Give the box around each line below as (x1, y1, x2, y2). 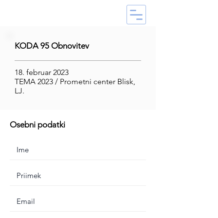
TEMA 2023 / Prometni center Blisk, (15, 77, 135, 86)
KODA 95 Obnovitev (15, 41, 89, 51)
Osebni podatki (10, 120, 65, 129)
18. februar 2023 (15, 68, 69, 77)
